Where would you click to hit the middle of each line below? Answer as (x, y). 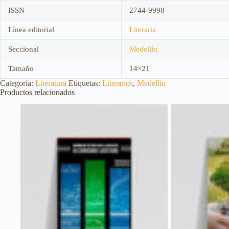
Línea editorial (31, 29)
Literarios (118, 83)
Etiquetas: (85, 83)
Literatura (51, 83)
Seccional (24, 49)
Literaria (143, 29)
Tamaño (21, 68)
